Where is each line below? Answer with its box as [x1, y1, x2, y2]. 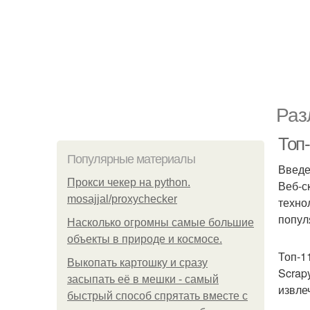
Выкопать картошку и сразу [67, 257, 208, 268]
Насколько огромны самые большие [67, 217, 254, 228]
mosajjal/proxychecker [67, 193, 177, 205]
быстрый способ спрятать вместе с [67, 290, 248, 302]
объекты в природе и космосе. [67, 233, 222, 245]
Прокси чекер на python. [67, 176, 190, 188]
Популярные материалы [67, 152, 195, 166]
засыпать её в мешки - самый [67, 273, 219, 285]
